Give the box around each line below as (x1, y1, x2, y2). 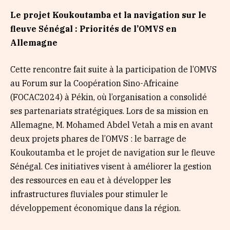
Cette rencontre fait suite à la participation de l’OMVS (10, 64, 217, 74)
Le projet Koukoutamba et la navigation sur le (10, 10, 206, 21)
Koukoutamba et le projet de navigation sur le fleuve (10, 147, 215, 158)
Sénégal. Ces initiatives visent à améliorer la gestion (10, 161, 212, 171)
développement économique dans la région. (10, 202, 181, 213)
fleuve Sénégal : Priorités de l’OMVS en (10, 24, 177, 34)
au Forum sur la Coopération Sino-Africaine (10, 78, 179, 88)
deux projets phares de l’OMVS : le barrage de (10, 133, 186, 144)
